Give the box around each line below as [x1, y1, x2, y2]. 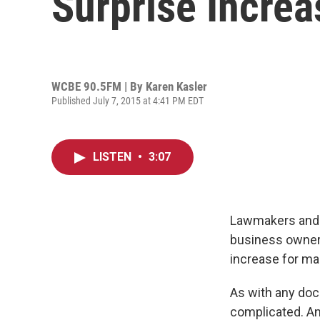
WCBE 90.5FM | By [51, 79, 146, 94]
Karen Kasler [146, 79, 207, 94]
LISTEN [93, 150, 134, 164]
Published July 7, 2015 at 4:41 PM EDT [51, 94, 204, 106]
